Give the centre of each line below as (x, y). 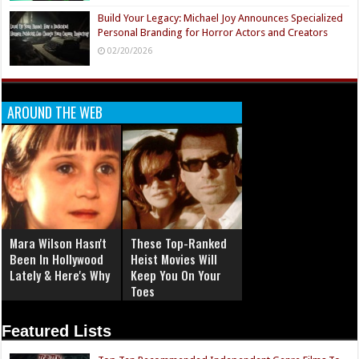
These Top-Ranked (179, 243)
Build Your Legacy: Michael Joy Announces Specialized (221, 18)
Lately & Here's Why (60, 275)
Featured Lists (57, 331)
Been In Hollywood (57, 259)
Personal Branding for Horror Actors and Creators (213, 32)
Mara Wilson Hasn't (58, 243)
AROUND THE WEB (55, 113)
